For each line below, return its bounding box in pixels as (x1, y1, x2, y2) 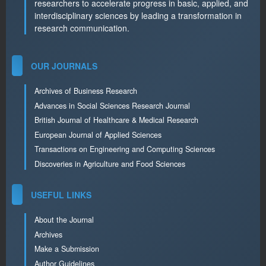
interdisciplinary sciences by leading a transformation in (34, 9, 242, 22)
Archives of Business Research (34, 85, 138, 97)
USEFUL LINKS (31, 188, 92, 201)
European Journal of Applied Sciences (34, 129, 162, 140)
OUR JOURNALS (31, 59, 98, 72)
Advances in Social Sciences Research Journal (34, 100, 191, 111)
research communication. (34, 22, 130, 34)
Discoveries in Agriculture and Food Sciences (34, 158, 186, 169)
